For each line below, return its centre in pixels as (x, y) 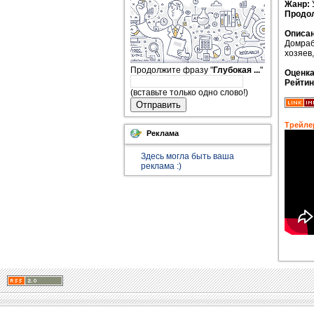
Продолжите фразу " (172, 70)
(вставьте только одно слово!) (189, 92)
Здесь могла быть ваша (187, 156)
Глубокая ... (237, 70)
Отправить (158, 104)
